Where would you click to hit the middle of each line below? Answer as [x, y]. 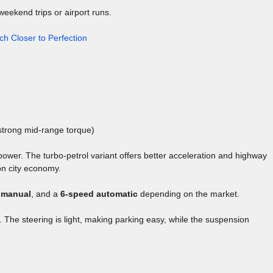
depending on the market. [189, 194]
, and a [46, 194]
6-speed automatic [99, 194]
